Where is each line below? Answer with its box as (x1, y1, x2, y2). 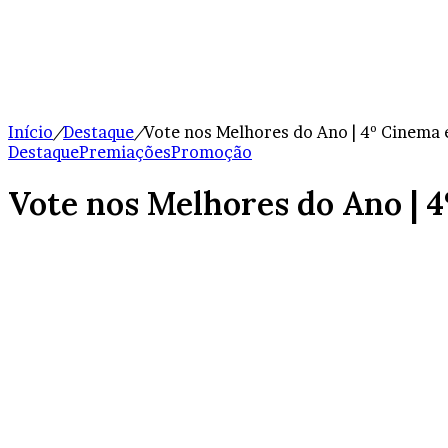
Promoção (171, 142, 252, 162)
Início (8, 122, 53, 142)
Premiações (79, 142, 171, 162)
